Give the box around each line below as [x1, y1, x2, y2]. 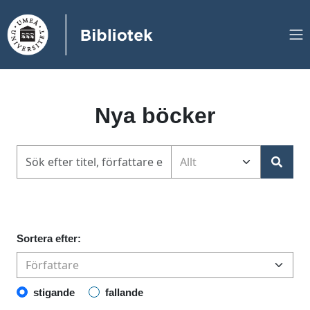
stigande [33, 286, 75, 298]
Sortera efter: [17, 232, 81, 244]
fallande [105, 286, 143, 298]
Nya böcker [95, 103, 215, 128]
